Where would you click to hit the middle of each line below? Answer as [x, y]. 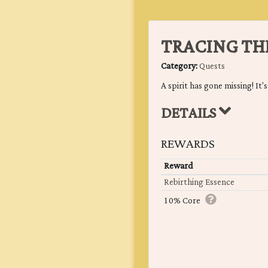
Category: [180, 67]
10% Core [182, 201]
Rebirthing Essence [199, 183]
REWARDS [188, 144]
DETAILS [190, 114]
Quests [212, 67]
